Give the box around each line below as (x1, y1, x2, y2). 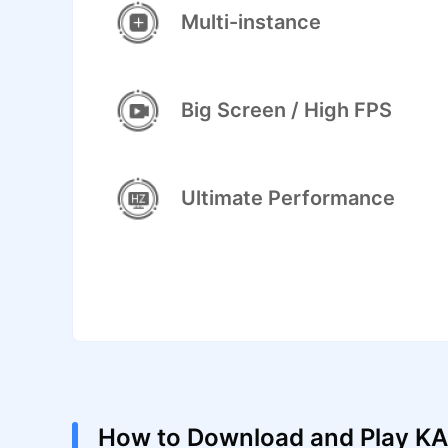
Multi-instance (180, 10, 321, 35)
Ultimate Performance (180, 186, 395, 211)
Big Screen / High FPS (180, 98, 392, 123)
